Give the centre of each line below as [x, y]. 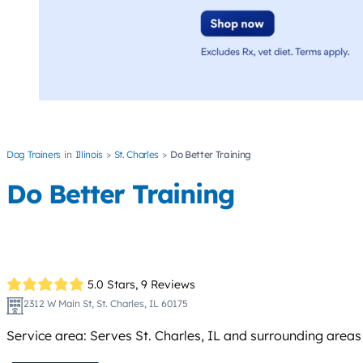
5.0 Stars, [113, 284]
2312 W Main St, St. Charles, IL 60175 [105, 304]
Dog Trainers [34, 155]
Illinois [89, 155]
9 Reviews [169, 284]
